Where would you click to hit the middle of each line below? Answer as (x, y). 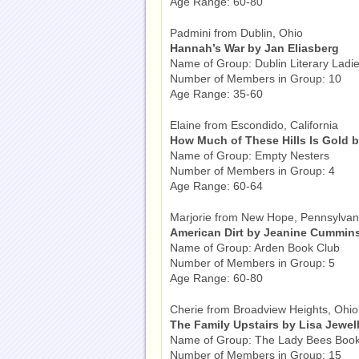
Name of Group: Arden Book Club (255, 248)
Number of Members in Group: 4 (252, 171)
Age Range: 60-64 (216, 186)
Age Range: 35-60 (216, 94)
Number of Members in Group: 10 (256, 79)
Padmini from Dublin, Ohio (236, 33)
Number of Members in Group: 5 (252, 263)
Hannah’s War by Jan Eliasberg (254, 48)
